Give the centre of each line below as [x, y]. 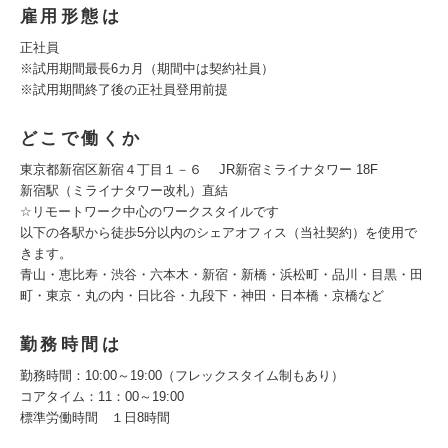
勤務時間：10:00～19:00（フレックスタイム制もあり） [182, 375]
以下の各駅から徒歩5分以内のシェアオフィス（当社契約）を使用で [218, 232]
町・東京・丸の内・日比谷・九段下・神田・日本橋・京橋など [202, 295]
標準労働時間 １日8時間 [95, 417]
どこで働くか [81, 138]
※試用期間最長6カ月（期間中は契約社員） [147, 68]
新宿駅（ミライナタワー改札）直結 [124, 190]
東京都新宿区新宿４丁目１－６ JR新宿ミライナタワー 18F [199, 169]
